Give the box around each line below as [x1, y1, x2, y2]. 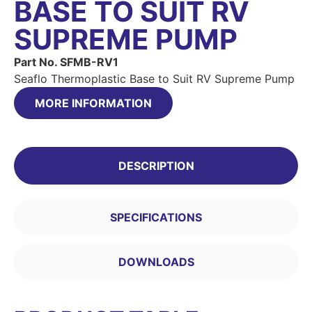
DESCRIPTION [118, 158, 194, 173]
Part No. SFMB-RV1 [14, 54, 118, 69]
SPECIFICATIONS [110, 210, 202, 224]
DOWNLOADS [118, 254, 194, 269]
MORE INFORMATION [35, 95, 152, 110]
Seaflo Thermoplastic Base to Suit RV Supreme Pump [14, 71, 295, 86]
